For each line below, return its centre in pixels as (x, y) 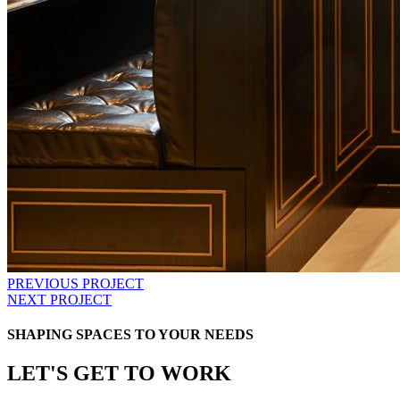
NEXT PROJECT (59, 299)
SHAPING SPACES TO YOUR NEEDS (130, 334)
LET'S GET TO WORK (119, 374)
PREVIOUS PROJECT (75, 283)
